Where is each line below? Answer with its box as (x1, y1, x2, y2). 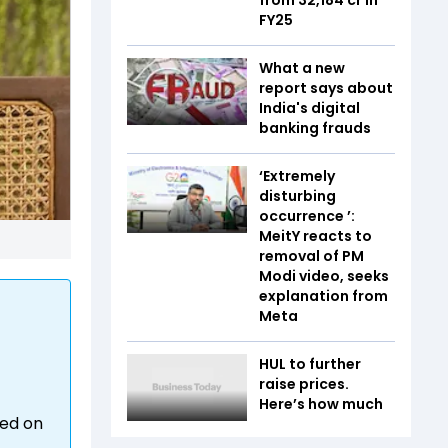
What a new (259, 57, 345, 78)
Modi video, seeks (259, 265, 389, 286)
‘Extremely (259, 165, 335, 186)
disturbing (259, 185, 336, 206)
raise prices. (259, 373, 349, 394)
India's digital (259, 97, 360, 118)
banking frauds (259, 117, 371, 138)
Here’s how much (259, 393, 383, 414)
